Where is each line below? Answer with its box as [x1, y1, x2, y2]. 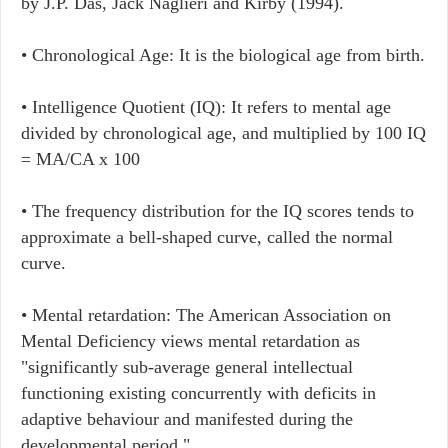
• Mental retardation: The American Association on [21, 305, 391, 325]
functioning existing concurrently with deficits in [21, 383, 376, 403]
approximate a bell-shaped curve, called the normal [21, 227, 393, 247]
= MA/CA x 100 [21, 149, 145, 169]
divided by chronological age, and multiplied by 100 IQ [21, 123, 426, 143]
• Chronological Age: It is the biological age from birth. [21, 45, 425, 65]
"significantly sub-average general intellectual [21, 357, 353, 377]
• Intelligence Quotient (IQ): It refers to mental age [21, 97, 391, 117]
